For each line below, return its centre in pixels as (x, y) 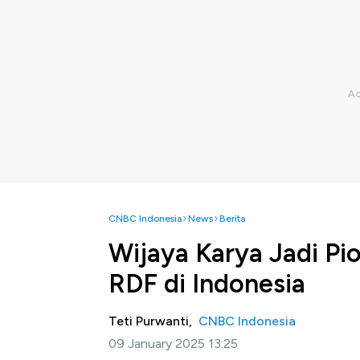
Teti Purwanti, (153, 321)
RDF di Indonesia (207, 284)
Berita (232, 219)
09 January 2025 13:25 (173, 344)
